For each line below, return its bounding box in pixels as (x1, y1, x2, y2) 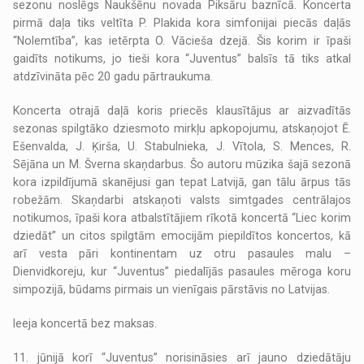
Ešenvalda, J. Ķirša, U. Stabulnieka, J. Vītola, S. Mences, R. (13, 140, 351, 154)
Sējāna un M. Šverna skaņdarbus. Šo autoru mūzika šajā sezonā (13, 158, 351, 171)
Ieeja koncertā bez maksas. (13, 317, 158, 331)
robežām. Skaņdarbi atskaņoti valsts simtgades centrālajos (13, 193, 351, 207)
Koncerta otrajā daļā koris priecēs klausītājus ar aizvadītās (13, 104, 351, 118)
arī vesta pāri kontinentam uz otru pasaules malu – (13, 247, 351, 261)
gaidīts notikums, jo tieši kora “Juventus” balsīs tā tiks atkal (13, 52, 351, 66)
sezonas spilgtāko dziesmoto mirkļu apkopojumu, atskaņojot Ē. (13, 122, 351, 136)
